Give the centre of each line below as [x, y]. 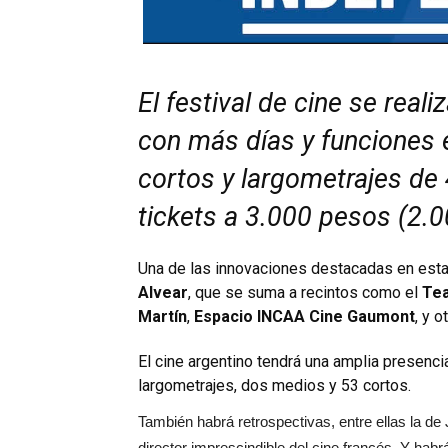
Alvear [163, 292]
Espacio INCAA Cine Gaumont [304, 316]
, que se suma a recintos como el [305, 292]
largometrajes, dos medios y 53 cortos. [274, 385]
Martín [162, 316]
